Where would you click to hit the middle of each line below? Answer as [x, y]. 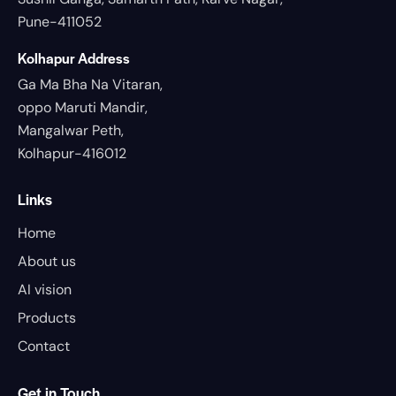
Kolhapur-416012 [72, 153]
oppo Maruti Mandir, [83, 107]
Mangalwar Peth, [71, 130]
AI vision [45, 289]
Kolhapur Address [74, 57]
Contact [44, 346]
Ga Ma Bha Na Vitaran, [90, 84]
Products [47, 318]
